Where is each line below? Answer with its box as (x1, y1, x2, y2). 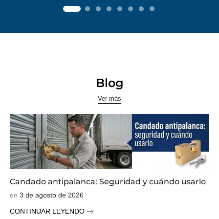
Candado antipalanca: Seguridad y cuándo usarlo (10, 176, 206, 186)
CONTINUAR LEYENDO (10, 207, 87, 215)
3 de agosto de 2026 (20, 191, 84, 199)
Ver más (98, 95, 121, 103)
